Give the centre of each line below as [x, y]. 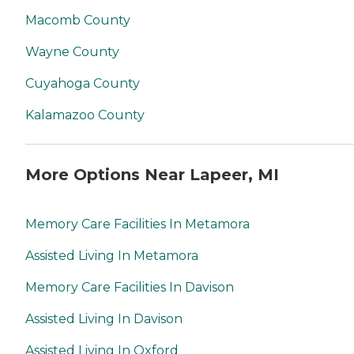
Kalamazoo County [85, 115]
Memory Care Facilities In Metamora [137, 224]
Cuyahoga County [83, 83]
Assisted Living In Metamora [112, 256]
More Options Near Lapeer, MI [152, 175]
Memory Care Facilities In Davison [130, 288]
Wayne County [72, 51]
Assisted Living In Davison [104, 319]
